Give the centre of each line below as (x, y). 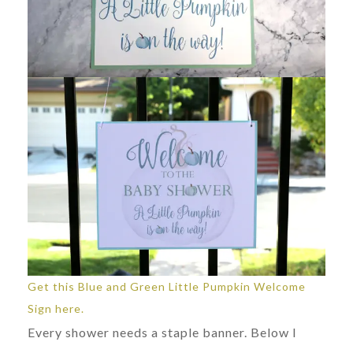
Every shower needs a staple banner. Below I (162, 332)
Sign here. (56, 308)
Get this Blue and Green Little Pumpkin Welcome (167, 286)
